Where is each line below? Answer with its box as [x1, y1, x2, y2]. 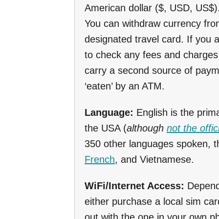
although [127, 122, 167, 133]
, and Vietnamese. [115, 153, 194, 165]
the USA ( [85, 122, 127, 133]
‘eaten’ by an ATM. [85, 80, 165, 91]
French [85, 153, 115, 165]
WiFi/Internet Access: [85, 180, 184, 191]
